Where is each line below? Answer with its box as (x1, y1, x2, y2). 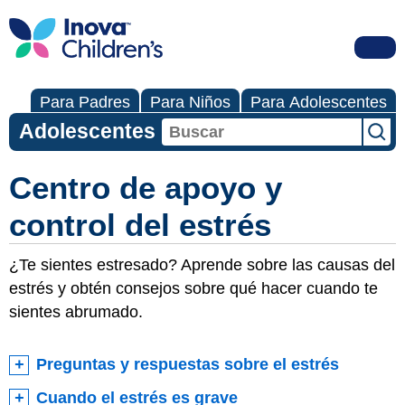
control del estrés (9, 206, 271, 242)
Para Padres (40, 92, 130, 111)
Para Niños (150, 92, 231, 111)
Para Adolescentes (250, 92, 387, 111)
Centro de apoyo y (9, 169, 282, 205)
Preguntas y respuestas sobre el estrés (36, 355, 339, 374)
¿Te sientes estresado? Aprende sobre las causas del (9, 255, 395, 274)
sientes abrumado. (9, 302, 143, 321)
